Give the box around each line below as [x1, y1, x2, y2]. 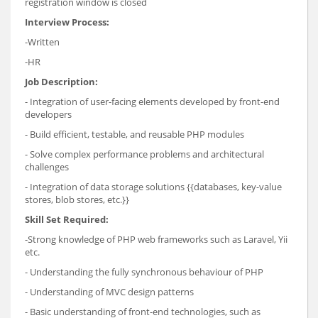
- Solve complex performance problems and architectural [25, 148, 264, 161]
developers [25, 108, 72, 121]
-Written [25, 35, 60, 49]
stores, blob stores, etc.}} [25, 193, 129, 207]
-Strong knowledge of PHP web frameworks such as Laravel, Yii [25, 233, 287, 246]
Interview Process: [25, 16, 109, 29]
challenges [25, 160, 69, 174]
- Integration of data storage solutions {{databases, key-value [25, 180, 282, 194]
